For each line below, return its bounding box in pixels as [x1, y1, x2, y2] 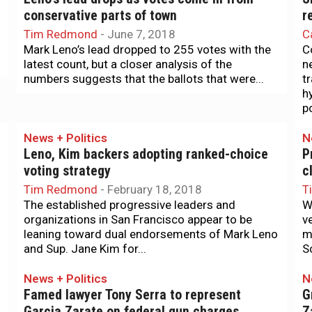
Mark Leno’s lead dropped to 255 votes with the [24, 42, 271, 56]
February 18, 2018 [107, 182, 202, 196]
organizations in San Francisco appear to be [24, 212, 252, 226]
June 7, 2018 [107, 27, 175, 41]
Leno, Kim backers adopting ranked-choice [24, 146, 268, 162]
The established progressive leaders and [24, 198, 235, 212]
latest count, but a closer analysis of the [24, 57, 232, 71]
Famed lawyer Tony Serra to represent [24, 287, 241, 303]
